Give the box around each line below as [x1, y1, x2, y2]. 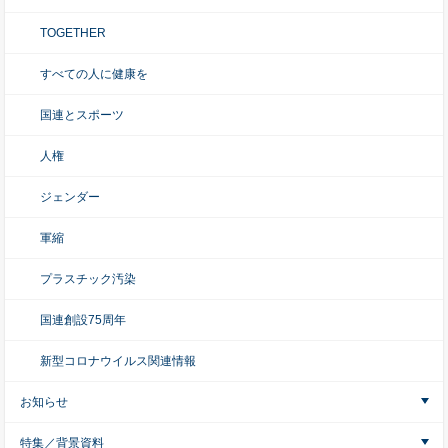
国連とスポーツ [40, 108, 124, 122]
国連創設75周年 [40, 313, 126, 327]
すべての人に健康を [40, 67, 148, 81]
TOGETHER [40, 26, 106, 40]
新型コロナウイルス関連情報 [40, 354, 196, 368]
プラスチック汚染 [40, 272, 136, 286]
